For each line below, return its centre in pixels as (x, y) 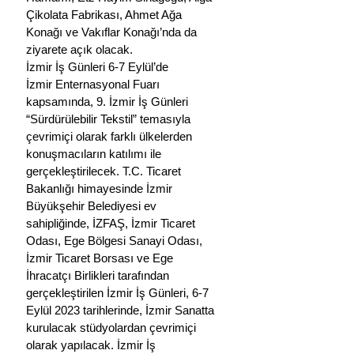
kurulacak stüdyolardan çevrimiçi (113, 327)
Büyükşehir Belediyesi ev (93, 205)
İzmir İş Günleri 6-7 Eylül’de (97, 66)
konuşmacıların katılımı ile (95, 153)
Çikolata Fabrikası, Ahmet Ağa (105, 14)
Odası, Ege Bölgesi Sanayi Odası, (116, 240)
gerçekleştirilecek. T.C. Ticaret (105, 171)
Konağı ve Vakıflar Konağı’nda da (113, 32)
